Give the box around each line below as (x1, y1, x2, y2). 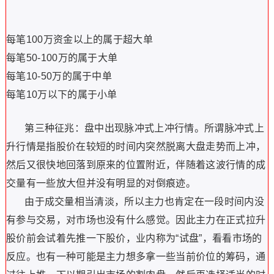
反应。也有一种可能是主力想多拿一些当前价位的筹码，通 (6, 251, 266, 262)
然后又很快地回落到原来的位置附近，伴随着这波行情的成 (6, 160, 266, 170)
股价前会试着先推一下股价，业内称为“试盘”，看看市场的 (6, 233, 262, 243)
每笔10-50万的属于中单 (6, 71, 113, 81)
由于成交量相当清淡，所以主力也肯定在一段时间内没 (6, 196, 264, 207)
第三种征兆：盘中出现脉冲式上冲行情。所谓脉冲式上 (6, 123, 264, 133)
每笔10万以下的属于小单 (6, 89, 117, 100)
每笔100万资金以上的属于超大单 (6, 34, 154, 45)
